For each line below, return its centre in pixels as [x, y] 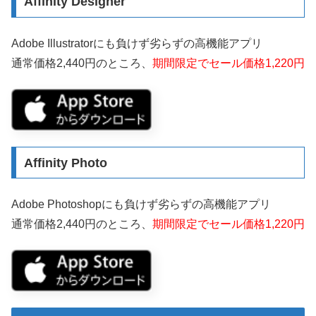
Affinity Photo [65, 163]
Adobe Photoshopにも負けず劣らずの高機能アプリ [141, 204]
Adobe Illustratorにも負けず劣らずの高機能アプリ [137, 43]
